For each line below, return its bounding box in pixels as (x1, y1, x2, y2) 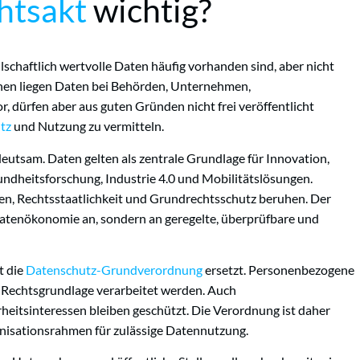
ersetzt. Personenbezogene (202, 261, 354, 277)
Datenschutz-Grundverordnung (26, 261, 202, 277)
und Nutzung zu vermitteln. (11, 118, 164, 134)
